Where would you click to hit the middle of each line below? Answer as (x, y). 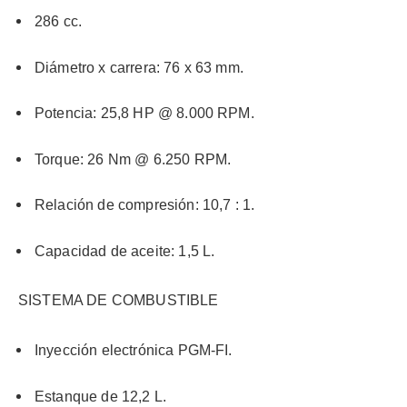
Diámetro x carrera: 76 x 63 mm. (139, 67)
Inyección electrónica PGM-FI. (134, 351)
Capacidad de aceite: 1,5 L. (125, 251)
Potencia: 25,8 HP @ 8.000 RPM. (144, 114)
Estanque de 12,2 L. (101, 396)
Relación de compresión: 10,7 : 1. (145, 205)
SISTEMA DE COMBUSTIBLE (119, 301)
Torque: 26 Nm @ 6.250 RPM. (133, 159)
